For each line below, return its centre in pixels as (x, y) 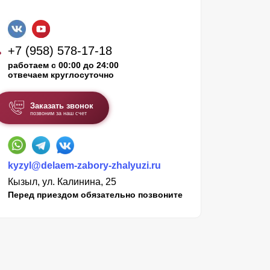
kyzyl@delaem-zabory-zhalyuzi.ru (84, 165)
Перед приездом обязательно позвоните (95, 194)
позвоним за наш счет (58, 113)
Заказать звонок (61, 105)
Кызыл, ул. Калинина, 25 (62, 181)
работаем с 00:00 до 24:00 (63, 65)
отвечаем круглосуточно (61, 74)
